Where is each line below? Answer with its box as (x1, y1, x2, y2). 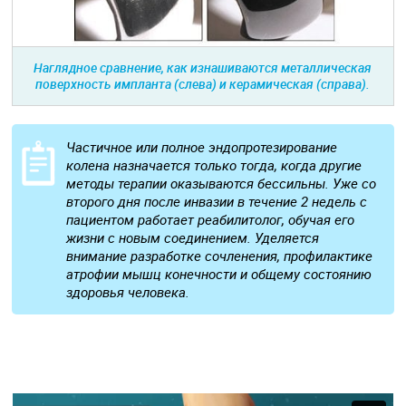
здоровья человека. (66, 282, 190, 301)
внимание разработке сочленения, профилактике (66, 246, 373, 265)
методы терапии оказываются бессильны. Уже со (66, 173, 377, 192)
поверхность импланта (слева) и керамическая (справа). (35, 74, 371, 92)
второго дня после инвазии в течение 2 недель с (66, 191, 368, 210)
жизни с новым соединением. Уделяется (66, 227, 320, 246)
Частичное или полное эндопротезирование (66, 137, 338, 156)
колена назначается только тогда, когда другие (66, 155, 362, 174)
